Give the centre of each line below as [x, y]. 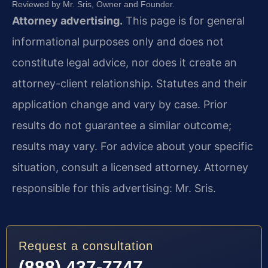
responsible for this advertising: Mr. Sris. [114, 188]
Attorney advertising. [67, 20]
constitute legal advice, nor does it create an [124, 62]
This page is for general [184, 20]
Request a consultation [86, 246]
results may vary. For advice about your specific [133, 146]
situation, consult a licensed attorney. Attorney [130, 167]
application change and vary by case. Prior [120, 104]
